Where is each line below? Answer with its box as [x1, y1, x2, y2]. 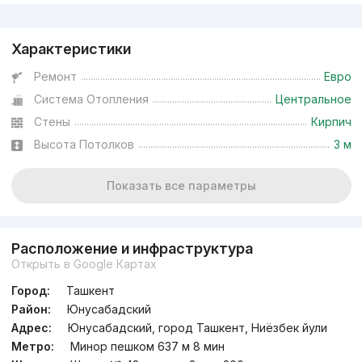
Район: [11, 302, 51, 317]
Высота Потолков [33, 137, 134, 152]
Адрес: [11, 321, 52, 335]
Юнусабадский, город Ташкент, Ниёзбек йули [67, 321, 327, 335]
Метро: [11, 339, 54, 354]
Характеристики [11, 40, 131, 58]
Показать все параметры [106, 179, 256, 193]
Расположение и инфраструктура [11, 240, 253, 258]
